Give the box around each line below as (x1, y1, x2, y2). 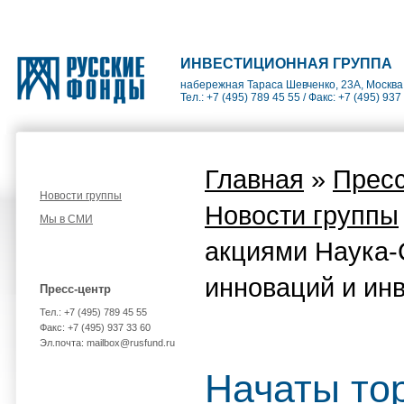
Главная (205, 164, 304, 194)
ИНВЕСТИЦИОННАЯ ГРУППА (180, 56, 392, 71)
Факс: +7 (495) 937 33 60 (40, 322, 151, 333)
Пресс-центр (40, 282, 111, 296)
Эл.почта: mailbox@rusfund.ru (40, 337, 175, 348)
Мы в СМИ (40, 213, 93, 225)
